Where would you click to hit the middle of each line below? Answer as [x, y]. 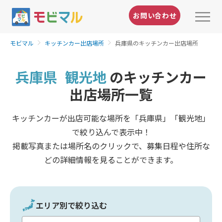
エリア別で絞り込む [71, 205]
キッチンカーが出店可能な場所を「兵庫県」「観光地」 [111, 118]
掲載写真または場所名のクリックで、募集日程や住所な [111, 145]
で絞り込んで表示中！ [111, 132]
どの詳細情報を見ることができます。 [111, 159]
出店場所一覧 [111, 94]
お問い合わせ [155, 15]
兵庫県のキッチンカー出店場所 [157, 43]
